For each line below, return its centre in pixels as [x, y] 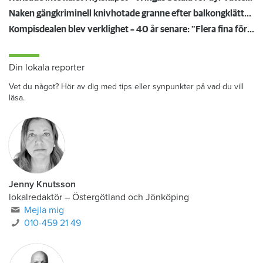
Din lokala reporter [47, 68]
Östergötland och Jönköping [131, 198]
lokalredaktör [36, 198]
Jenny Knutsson [42, 185]
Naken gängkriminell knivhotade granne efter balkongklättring [248, 14]
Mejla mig [44, 210]
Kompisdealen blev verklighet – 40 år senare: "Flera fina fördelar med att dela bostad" [251, 30]
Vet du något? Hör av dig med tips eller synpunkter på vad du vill [126, 87]
